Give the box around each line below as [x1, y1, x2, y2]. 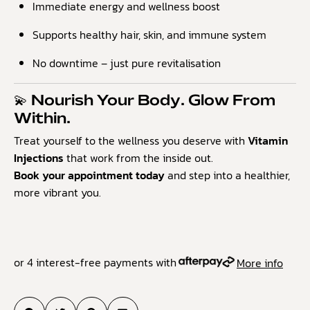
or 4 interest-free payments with [14, 254, 176, 271]
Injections [14, 149, 64, 167]
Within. [14, 112, 71, 127]
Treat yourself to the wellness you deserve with [14, 132, 248, 149]
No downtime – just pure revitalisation [33, 55, 221, 72]
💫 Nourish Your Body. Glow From [14, 94, 275, 109]
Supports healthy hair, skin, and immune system [33, 26, 267, 44]
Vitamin [248, 132, 288, 149]
